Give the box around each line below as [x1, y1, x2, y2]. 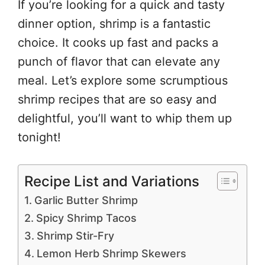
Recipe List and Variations [24, 172, 199, 190]
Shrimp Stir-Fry [36, 230, 114, 242]
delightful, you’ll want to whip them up [18, 111, 232, 125]
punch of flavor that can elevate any [18, 54, 220, 69]
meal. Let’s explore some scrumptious [18, 73, 228, 88]
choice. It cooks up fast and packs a [18, 35, 218, 50]
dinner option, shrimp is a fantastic [18, 17, 211, 31]
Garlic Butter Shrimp [34, 194, 138, 206]
